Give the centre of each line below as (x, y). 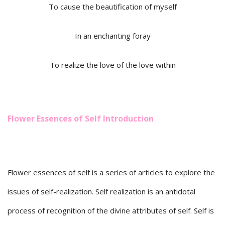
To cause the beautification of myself (113, 7)
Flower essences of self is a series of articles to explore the (111, 173)
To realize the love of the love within (113, 65)
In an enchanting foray (113, 36)
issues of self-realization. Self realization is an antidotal (101, 192)
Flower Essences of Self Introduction (81, 119)
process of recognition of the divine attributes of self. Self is (111, 211)
